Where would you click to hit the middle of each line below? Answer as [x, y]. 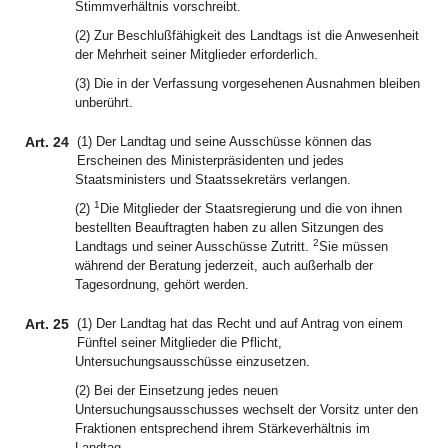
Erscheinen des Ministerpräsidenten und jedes [210, 160]
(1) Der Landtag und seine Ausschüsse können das [224, 141]
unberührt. [104, 102]
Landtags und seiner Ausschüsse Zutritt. [194, 246]
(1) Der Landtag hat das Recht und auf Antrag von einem [240, 323]
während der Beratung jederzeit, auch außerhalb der [224, 265]
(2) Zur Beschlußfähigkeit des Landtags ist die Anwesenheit [247, 35]
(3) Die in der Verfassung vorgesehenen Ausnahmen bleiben [247, 83]
